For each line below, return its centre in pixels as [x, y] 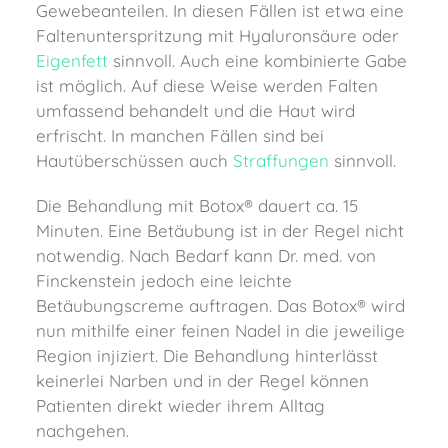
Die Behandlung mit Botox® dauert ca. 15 [197, 205]
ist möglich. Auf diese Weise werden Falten [207, 85]
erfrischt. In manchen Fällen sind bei [180, 135]
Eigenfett [72, 60]
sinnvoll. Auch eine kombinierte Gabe [257, 60]
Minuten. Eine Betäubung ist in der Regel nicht [220, 230]
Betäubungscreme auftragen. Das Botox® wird [220, 305]
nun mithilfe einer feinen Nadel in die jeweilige [220, 330]
